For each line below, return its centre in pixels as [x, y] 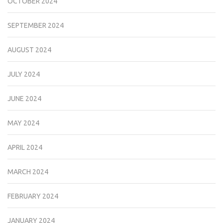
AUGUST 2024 [29, 50]
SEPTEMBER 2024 [36, 26]
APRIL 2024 [25, 148]
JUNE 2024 [24, 99]
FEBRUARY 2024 [33, 196]
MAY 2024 [23, 123]
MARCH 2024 [28, 172]
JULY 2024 [24, 74]
